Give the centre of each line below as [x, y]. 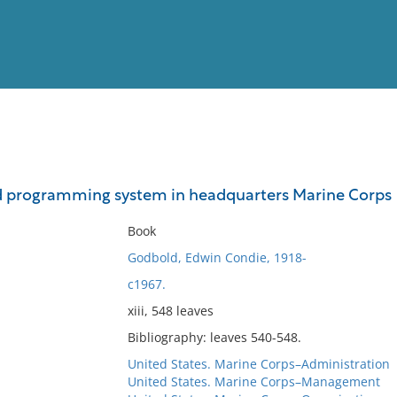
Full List [362, 173]
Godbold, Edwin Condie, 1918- [217, 257]
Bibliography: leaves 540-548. [214, 337]
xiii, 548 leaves [170, 311]
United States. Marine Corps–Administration [258, 364]
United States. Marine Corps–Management [253, 381]
